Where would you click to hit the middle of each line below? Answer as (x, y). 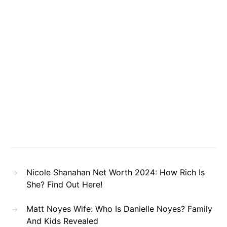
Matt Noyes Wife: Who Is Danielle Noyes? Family (119, 209)
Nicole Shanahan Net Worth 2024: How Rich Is (116, 172)
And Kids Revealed (62, 221)
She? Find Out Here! (64, 184)
